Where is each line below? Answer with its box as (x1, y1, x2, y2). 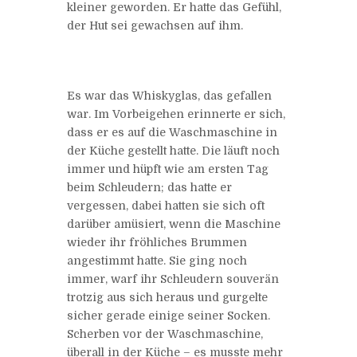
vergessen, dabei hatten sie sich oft (67, 198, 265, 212)
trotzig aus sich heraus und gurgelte (67, 290, 268, 304)
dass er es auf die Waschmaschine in (67, 125, 277, 139)
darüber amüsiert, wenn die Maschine (67, 217, 280, 230)
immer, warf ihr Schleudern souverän (67, 272, 279, 285)
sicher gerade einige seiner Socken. (67, 308, 270, 322)
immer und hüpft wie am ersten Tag (67, 162, 269, 175)
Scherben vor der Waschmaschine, (67, 327, 263, 340)
